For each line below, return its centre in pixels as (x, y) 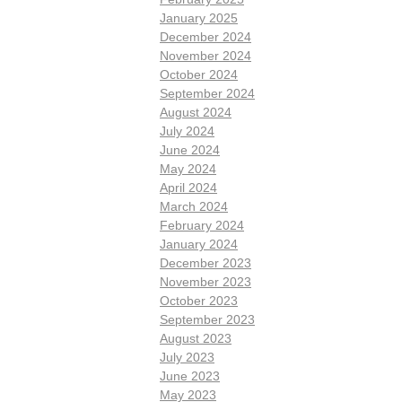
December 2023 (205, 262)
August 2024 (196, 112)
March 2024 (194, 206)
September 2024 (207, 93)
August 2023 (196, 338)
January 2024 (199, 244)
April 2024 (188, 187)
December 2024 (205, 36)
